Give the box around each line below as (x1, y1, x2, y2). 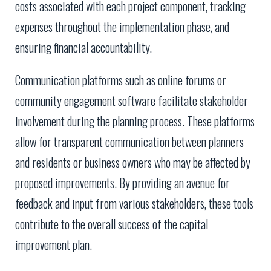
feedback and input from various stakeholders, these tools (15, 194, 253, 213)
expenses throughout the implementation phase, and (15, 18, 229, 36)
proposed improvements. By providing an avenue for (15, 174, 230, 192)
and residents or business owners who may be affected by (15, 153, 250, 172)
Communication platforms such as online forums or (15, 71, 226, 90)
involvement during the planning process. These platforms (15, 112, 255, 131)
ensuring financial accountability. (15, 38, 152, 57)
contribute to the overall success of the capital (15, 215, 208, 233)
